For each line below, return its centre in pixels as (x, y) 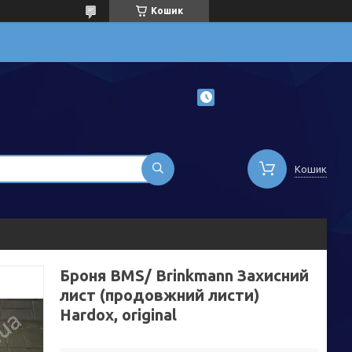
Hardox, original (118, 315)
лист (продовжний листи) (159, 295)
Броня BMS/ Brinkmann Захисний (184, 275)
